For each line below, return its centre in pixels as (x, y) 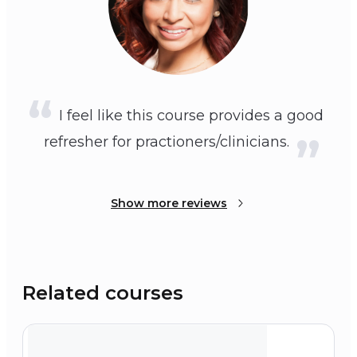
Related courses (103, 293)
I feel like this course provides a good (191, 116)
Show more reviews (169, 204)
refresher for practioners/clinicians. (166, 142)
